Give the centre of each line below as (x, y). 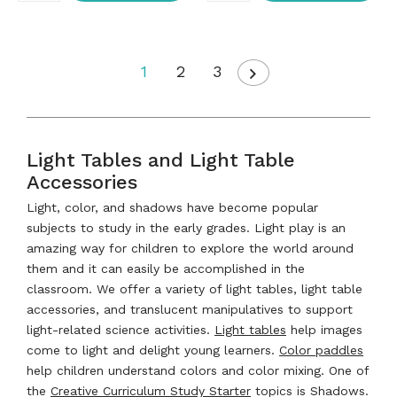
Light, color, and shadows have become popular (172, 207)
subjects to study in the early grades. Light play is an (186, 227)
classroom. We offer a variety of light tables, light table (195, 288)
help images (324, 329)
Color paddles (321, 350)
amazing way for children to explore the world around (190, 248)
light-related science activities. (121, 329)
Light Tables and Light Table (161, 160)
